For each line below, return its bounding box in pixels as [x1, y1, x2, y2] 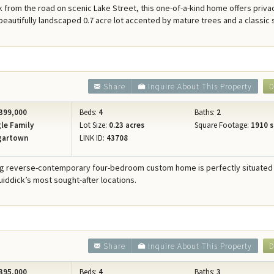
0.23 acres [107, 120, 145, 131]
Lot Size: [80, 120, 108, 131]
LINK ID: [80, 133, 105, 144]
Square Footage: [194, 120, 249, 131]
